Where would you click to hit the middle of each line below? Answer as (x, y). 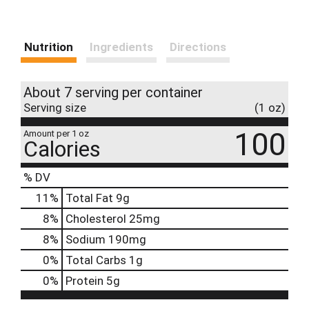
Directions (198, 47)
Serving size (55, 107)
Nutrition (49, 47)
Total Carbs (96, 260)
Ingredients (121, 47)
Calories (62, 149)
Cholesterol (96, 218)
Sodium (86, 239)
